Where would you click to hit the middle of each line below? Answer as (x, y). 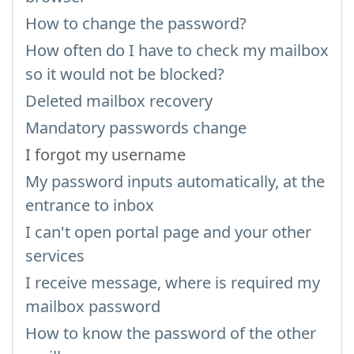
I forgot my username (105, 154)
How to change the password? (136, 23)
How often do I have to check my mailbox (177, 50)
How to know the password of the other (171, 333)
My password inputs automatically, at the (175, 181)
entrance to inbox (90, 205)
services (55, 256)
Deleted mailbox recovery (119, 101)
